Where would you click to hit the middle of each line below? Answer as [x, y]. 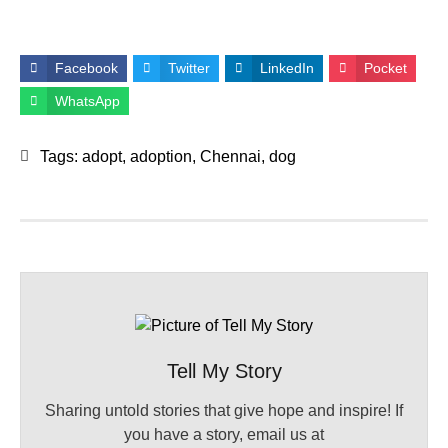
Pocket [386, 68]
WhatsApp [88, 101]
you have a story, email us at [224, 434]
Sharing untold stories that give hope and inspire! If [224, 410]
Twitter [189, 68]
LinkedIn [287, 68]
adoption [161, 156]
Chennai [230, 156]
